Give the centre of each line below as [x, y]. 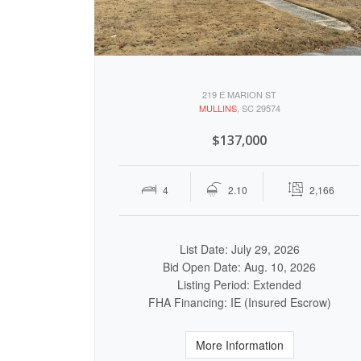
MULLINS [218, 108]
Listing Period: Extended [239, 284]
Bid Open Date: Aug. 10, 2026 [239, 267]
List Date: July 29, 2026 [239, 249]
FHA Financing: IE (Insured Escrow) [239, 302]
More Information [239, 345]
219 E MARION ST [239, 94]
